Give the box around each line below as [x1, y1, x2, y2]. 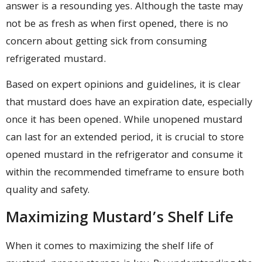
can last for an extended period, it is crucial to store [6, 130, 244, 147]
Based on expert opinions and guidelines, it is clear [6, 77, 240, 95]
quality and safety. [6, 182, 89, 200]
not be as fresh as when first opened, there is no [6, 16, 228, 33]
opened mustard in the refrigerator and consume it [6, 147, 243, 165]
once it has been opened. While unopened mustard [6, 112, 243, 130]
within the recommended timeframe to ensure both [6, 165, 244, 182]
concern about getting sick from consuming [6, 33, 207, 51]
